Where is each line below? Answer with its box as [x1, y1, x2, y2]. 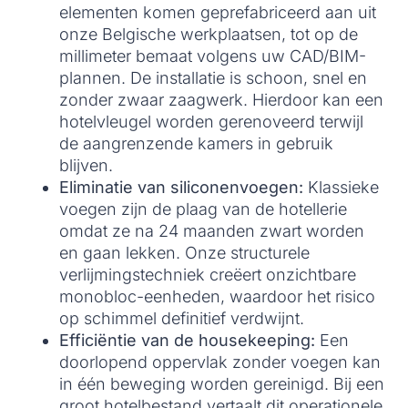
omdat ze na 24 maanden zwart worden [59, 220, 364, 240]
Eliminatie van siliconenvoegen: [59, 177, 303, 197]
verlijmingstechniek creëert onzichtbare [59, 264, 356, 284]
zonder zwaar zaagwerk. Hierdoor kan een [59, 89, 383, 109]
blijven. [59, 155, 113, 175]
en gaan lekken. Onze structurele [59, 242, 310, 262]
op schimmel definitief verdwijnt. [59, 308, 304, 328]
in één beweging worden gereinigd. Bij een [59, 373, 384, 393]
